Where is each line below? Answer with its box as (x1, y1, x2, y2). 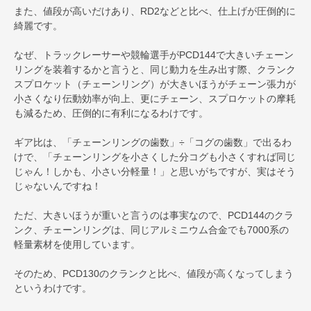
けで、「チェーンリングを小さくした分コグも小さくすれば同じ (14, 151, 296, 162)
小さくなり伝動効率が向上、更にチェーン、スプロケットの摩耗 (14, 92, 296, 104)
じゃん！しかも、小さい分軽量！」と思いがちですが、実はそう (14, 165, 296, 177)
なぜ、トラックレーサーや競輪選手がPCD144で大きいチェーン (14, 49, 294, 60)
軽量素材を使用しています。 (14, 238, 140, 250)
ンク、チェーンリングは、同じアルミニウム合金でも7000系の (14, 224, 289, 235)
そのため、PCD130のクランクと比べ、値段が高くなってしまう (14, 267, 294, 279)
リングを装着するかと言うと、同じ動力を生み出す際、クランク (14, 63, 296, 75)
